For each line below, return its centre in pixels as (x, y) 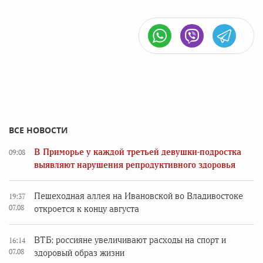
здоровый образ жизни (79, 253)
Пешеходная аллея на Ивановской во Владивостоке (139, 196)
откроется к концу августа (87, 209)
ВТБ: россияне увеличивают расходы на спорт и (130, 240)
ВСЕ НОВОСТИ (38, 130)
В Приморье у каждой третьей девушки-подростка (138, 152)
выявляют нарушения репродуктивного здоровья (135, 165)
